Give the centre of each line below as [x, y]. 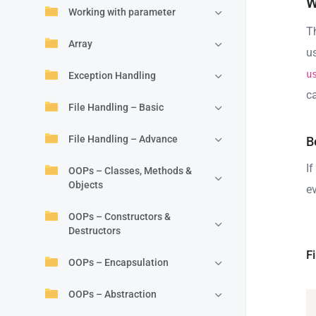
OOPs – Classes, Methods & [130, 171]
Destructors [95, 231]
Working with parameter [122, 12]
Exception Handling [112, 75]
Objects [86, 185]
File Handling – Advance [123, 139]
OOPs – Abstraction [113, 294]
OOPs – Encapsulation [119, 262]
